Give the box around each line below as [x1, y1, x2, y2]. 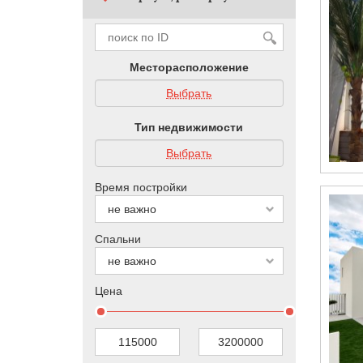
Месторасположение [129, 61, 249, 74]
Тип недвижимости [135, 121, 244, 134]
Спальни [95, 233, 141, 246]
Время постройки [95, 181, 187, 194]
